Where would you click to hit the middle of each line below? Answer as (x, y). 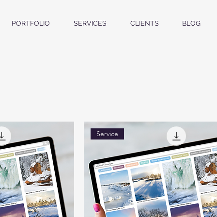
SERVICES (90, 23)
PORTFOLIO (31, 23)
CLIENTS (144, 23)
